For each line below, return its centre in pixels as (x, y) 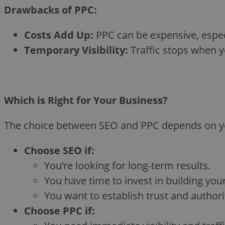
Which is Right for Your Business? (86, 100)
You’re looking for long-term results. (127, 165)
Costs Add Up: (59, 35)
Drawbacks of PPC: (50, 10)
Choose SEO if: (59, 150)
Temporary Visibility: (76, 50)
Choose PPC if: (60, 210)
